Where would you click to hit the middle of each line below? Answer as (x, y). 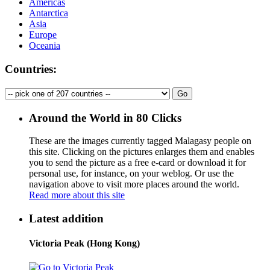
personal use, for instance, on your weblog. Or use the (131, 174)
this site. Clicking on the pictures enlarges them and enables (142, 152)
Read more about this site (77, 195)
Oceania (45, 46)
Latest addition (66, 218)
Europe (43, 35)
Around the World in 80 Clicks (105, 118)
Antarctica (49, 13)
